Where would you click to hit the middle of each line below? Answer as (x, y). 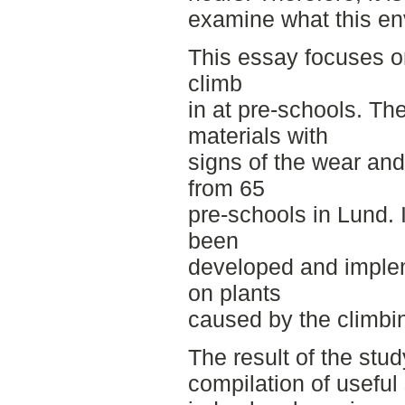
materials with (258, 136)
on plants (234, 293)
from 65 (226, 188)
